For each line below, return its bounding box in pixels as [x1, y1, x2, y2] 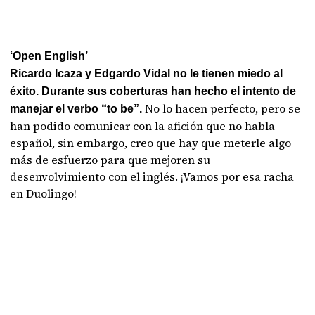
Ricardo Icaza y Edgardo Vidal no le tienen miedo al [10, 67, 283, 79]
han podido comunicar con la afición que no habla [10, 118, 276, 134]
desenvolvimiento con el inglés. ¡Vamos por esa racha [10, 169, 295, 184]
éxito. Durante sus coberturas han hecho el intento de [10, 85, 297, 97]
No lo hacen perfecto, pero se [145, 101, 301, 116]
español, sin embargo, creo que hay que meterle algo [10, 135, 292, 150]
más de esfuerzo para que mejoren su [10, 152, 211, 167]
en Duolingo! [10, 186, 77, 201]
